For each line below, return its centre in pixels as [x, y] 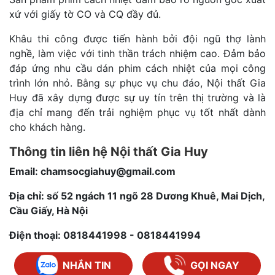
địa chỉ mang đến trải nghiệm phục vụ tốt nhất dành [137, 112]
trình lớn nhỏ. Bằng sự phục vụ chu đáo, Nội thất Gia [137, 83]
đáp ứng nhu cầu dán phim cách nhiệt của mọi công [137, 68]
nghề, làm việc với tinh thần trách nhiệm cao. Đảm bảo [137, 53]
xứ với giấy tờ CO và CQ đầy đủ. [87, 14]
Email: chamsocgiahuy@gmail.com [92, 171]
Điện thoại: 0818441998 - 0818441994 [105, 235]
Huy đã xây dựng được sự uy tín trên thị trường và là [137, 97]
